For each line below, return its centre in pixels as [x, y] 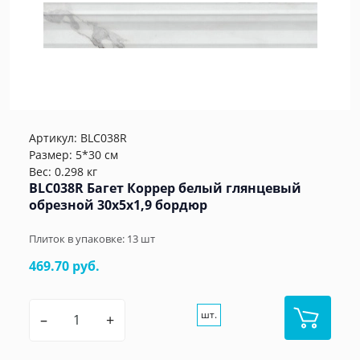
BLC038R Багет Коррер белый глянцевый [165, 188]
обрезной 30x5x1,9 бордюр [118, 205]
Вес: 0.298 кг [63, 171]
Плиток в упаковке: [78, 238]
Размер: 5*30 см [74, 154]
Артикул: [55, 137]
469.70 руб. [64, 266]
